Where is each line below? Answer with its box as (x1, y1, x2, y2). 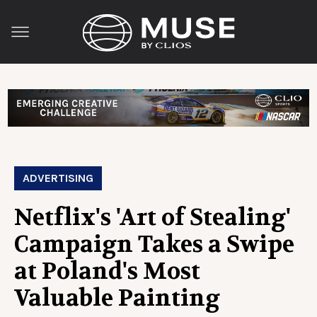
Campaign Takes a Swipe (14, 229, 294, 259)
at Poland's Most (14, 256, 200, 286)
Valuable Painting (14, 283, 220, 313)
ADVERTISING (23, 171, 93, 185)
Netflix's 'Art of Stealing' (14, 202, 291, 232)
